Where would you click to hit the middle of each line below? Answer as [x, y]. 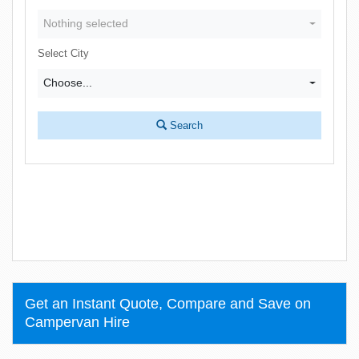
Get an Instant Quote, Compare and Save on [168, 304]
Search [185, 125]
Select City [63, 53]
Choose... [68, 83]
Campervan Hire [77, 322]
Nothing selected [86, 23]
